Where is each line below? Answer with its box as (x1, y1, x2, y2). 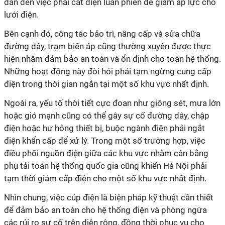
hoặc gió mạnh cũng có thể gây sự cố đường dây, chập (4, 110, 209, 121)
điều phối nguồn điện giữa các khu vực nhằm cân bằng (4, 148, 208, 158)
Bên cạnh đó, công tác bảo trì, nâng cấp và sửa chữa (4, 29, 200, 39)
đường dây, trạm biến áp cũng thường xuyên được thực (4, 41, 211, 51)
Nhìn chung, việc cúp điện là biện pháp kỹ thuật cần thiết (4, 192, 213, 202)
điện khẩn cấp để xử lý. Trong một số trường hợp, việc (4, 136, 205, 146)
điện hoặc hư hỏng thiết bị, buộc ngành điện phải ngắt (4, 123, 205, 133)
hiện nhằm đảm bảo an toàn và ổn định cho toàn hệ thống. (4, 54, 221, 64)
